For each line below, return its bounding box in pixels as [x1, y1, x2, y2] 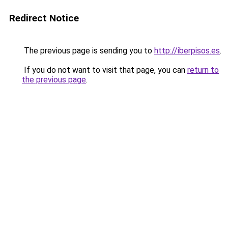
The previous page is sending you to [22, 46, 154, 55]
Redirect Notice [9, 12, 79, 24]
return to [187, 65, 219, 75]
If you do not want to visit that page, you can [22, 65, 187, 75]
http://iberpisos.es [154, 46, 220, 55]
